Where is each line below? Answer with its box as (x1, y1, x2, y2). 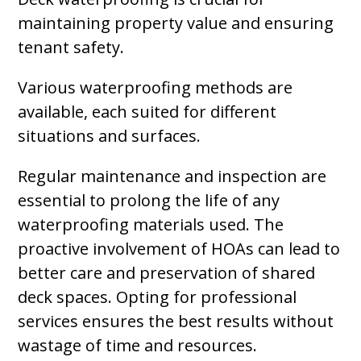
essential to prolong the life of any (18, 189, 280, 211)
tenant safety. (18, 36, 125, 58)
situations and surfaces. (18, 125, 201, 147)
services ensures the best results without (18, 310, 334, 332)
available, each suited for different (18, 101, 277, 122)
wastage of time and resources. (18, 334, 258, 356)
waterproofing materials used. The (18, 214, 284, 235)
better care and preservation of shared (18, 262, 316, 284)
